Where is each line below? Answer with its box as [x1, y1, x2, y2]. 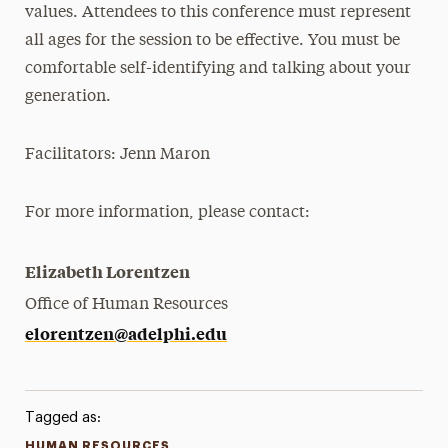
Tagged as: [24, 410, 101, 425]
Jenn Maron [120, 147, 211, 163]
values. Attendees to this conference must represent [25, 5, 412, 21]
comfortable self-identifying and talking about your [25, 61, 412, 77]
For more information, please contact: [25, 205, 311, 221]
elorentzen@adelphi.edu [25, 322, 228, 344]
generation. [25, 89, 112, 105]
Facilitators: [25, 147, 121, 163]
